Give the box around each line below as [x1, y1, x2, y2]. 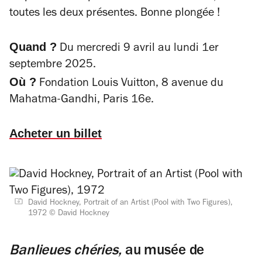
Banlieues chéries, [9, 244, 122, 259]
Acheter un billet [9, 127, 102, 140]
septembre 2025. [9, 60, 96, 71]
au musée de [125, 244, 205, 259]
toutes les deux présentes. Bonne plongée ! [9, 8, 220, 20]
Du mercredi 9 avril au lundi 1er [57, 43, 219, 55]
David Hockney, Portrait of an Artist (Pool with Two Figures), [28, 199, 233, 208]
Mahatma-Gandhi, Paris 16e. [9, 95, 154, 106]
